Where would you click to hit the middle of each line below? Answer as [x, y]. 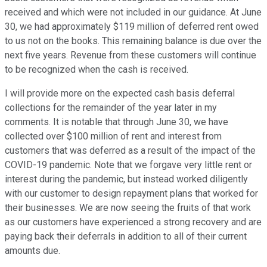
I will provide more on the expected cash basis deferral [120, 94]
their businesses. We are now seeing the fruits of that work [128, 208]
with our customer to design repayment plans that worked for [131, 194]
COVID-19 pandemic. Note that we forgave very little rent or [128, 165]
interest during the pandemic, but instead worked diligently [126, 179]
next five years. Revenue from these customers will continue [131, 55]
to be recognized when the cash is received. [97, 70]
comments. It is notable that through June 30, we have [117, 122]
